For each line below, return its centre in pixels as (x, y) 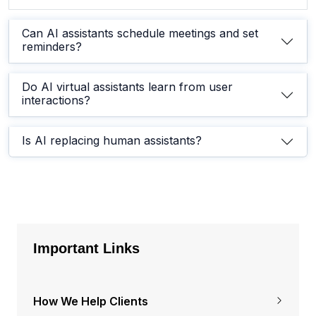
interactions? (56, 101)
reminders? (52, 47)
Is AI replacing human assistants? (112, 141)
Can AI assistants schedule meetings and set (140, 34)
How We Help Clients (91, 302)
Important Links (86, 249)
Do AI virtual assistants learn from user (127, 87)
